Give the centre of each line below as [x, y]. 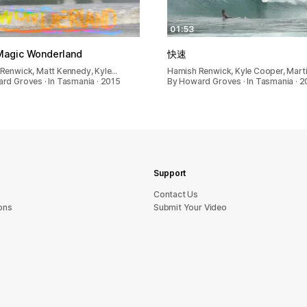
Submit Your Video [190, 207]
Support [170, 173]
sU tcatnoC [176, 194]
